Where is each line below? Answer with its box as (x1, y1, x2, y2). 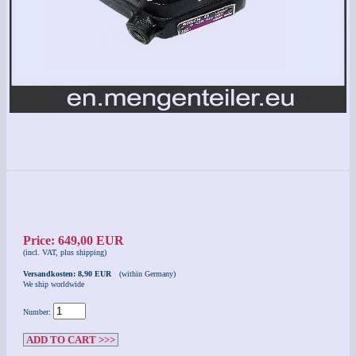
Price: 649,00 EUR (23, 234, 124, 247)
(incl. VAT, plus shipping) (23, 248, 106, 257)
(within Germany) (119, 269, 176, 278)
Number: (23, 308, 53, 316)
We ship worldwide (23, 280, 84, 288)
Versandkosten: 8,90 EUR (23, 269, 116, 278)
